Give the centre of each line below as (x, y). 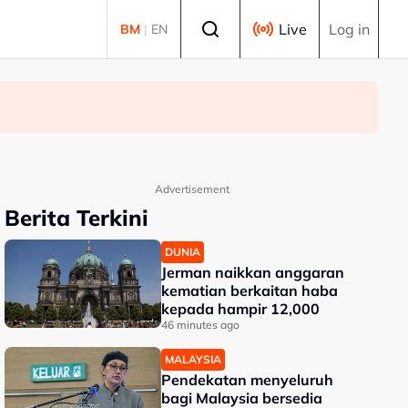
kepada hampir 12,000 (241, 309)
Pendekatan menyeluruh (248, 380)
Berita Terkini (77, 218)
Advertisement (192, 189)
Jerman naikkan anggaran (253, 272)
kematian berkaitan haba (250, 291)
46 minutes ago (201, 325)
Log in (349, 29)
